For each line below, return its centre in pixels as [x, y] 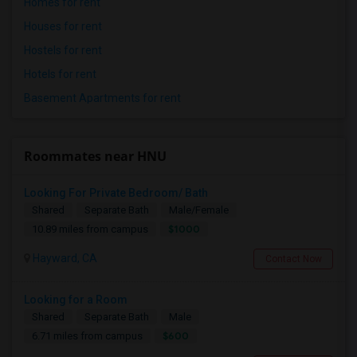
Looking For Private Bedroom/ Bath [116, 193]
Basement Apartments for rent [102, 98]
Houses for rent [63, 26]
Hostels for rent [63, 50]
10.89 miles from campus [90, 229]
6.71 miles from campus [87, 336]
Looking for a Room [76, 300]
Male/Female [199, 210]
